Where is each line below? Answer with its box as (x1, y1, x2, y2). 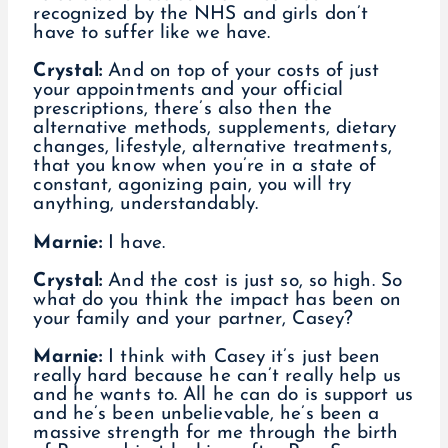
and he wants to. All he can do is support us (33, 385, 413, 405)
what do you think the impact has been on (33, 290, 402, 310)
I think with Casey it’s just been (108, 347, 381, 367)
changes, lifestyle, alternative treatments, (33, 138, 392, 158)
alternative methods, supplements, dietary (33, 119, 397, 139)
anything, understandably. (33, 195, 265, 215)
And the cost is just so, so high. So (108, 271, 402, 291)
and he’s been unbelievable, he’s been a (33, 404, 380, 424)
